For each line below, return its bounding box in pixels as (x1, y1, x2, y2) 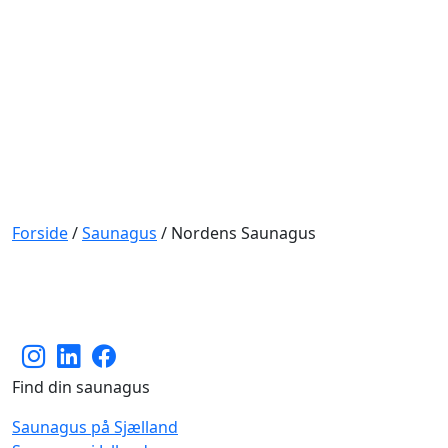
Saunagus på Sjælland (12, 415, 178, 438)
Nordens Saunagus (171, 221, 316, 244)
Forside (12, 221, 68, 244)
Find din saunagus (12, 375, 150, 398)
